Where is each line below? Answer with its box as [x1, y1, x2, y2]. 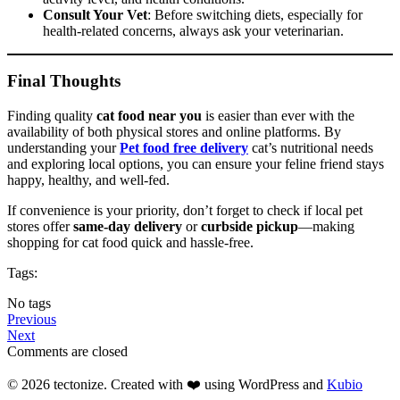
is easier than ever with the [202, 107, 354, 123]
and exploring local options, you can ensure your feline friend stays [7, 155, 384, 171]
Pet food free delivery [120, 139, 248, 155]
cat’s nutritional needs [248, 139, 373, 155]
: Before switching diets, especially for [147, 6, 362, 22]
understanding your [7, 139, 120, 155]
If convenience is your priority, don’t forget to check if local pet [7, 202, 362, 218]
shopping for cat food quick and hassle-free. [7, 234, 254, 250]
